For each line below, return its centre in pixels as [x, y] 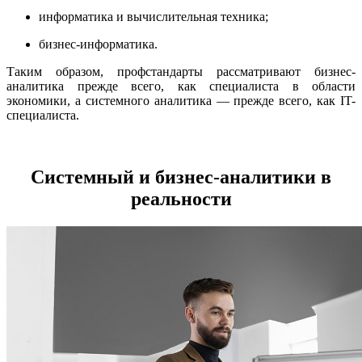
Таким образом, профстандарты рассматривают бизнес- [181, 71]
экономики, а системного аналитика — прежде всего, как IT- [181, 100]
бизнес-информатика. [98, 44]
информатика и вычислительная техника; [154, 16]
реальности [181, 198]
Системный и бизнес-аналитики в [181, 177]
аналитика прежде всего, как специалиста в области [181, 86]
